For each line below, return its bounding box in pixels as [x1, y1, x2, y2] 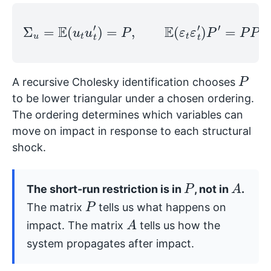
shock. [12, 141, 46, 154]
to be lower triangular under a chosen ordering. [12, 92, 254, 105]
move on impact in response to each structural [12, 125, 251, 138]
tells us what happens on [95, 200, 226, 214]
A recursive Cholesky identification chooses [12, 76, 238, 89]
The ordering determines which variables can [12, 108, 243, 122]
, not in [194, 182, 231, 195]
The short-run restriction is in [26, 182, 184, 195]
